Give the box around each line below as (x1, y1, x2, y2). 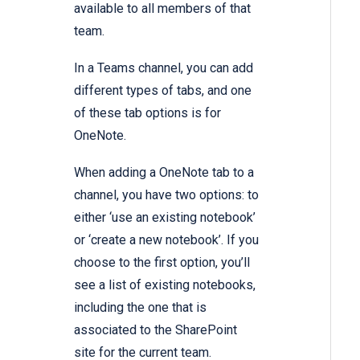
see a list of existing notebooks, (74, 276, 256, 292)
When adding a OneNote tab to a (74, 164, 254, 180)
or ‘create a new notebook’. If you (74, 231, 259, 247)
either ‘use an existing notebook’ (74, 209, 256, 225)
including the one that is (74, 299, 207, 315)
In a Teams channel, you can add (74, 59, 253, 76)
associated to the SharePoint (74, 321, 237, 337)
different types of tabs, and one (74, 82, 252, 98)
